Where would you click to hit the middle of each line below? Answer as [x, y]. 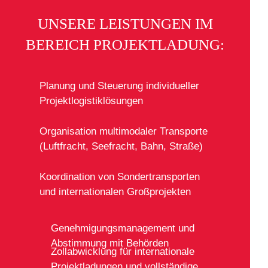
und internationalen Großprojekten [115, 192]
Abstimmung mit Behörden [110, 243]
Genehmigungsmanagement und [123, 229]
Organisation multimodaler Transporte [124, 132]
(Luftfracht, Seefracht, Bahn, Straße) [121, 147]
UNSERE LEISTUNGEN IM [125, 24]
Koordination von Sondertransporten [120, 177]
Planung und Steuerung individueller [119, 86]
